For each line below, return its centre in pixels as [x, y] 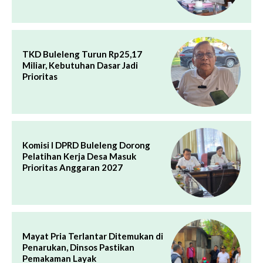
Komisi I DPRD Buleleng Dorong [86, 145]
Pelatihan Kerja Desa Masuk [79, 156]
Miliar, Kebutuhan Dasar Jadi [80, 65]
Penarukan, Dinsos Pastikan [78, 247]
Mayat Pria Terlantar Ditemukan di [93, 236]
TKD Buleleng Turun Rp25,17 [82, 54]
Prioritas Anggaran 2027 [73, 167]
